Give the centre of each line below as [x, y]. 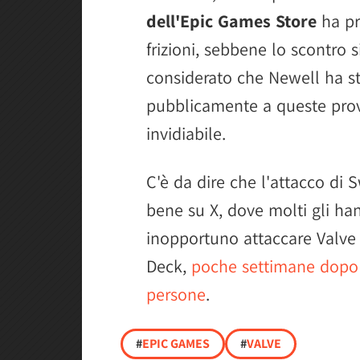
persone [176, 294]
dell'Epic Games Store [231, 21]
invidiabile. [186, 133]
